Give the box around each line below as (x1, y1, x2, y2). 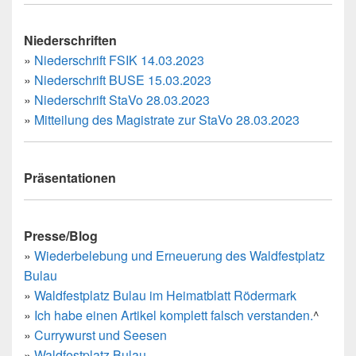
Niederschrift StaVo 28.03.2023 (34, 91, 210, 110)
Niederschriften (24, 31, 117, 50)
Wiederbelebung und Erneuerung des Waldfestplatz (34, 246, 325, 265)
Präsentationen (24, 168, 116, 188)
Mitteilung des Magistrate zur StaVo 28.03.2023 (34, 110, 300, 130)
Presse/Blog (24, 226, 98, 246)
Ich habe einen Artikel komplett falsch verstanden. (34, 306, 313, 325)
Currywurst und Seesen (34, 326, 167, 345)
